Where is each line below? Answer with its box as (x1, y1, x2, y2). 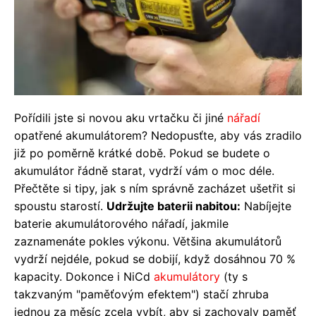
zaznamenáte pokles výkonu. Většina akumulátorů (14, 233, 281, 248)
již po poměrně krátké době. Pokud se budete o (14, 145, 270, 160)
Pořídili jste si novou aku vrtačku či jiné (14, 110, 227, 125)
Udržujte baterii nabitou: (107, 198, 241, 213)
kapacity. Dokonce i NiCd (14, 269, 154, 284)
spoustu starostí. (14, 198, 107, 213)
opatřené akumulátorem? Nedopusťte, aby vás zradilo (14, 128, 302, 142)
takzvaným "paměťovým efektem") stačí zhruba (14, 286, 269, 301)
